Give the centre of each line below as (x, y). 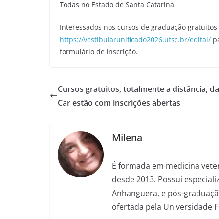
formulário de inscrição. (99, 51)
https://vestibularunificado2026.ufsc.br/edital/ (135, 39)
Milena (127, 138)
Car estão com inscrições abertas (119, 102)
